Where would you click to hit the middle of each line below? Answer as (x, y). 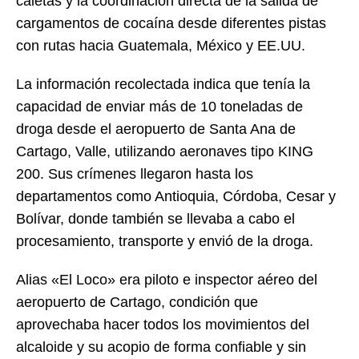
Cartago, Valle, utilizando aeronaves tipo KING (165, 152)
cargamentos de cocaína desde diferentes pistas (171, 24)
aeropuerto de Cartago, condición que (137, 303)
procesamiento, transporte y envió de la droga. (165, 242)
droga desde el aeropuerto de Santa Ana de (156, 129)
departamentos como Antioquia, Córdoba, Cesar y (176, 197)
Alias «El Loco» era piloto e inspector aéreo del (167, 280)
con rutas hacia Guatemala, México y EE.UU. (161, 46)
